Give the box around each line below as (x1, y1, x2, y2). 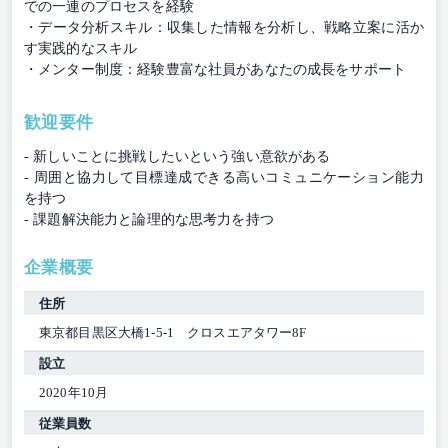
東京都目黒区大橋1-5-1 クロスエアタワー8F (39, 324, 307, 340)
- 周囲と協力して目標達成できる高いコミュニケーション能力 (24, 169, 424, 185)
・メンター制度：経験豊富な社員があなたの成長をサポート (24, 61, 407, 77)
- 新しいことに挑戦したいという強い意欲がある (24, 148, 331, 164)
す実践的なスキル (24, 40, 138, 56)
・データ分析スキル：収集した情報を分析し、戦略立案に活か (24, 19, 424, 35)
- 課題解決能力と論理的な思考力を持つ (24, 211, 274, 227)
